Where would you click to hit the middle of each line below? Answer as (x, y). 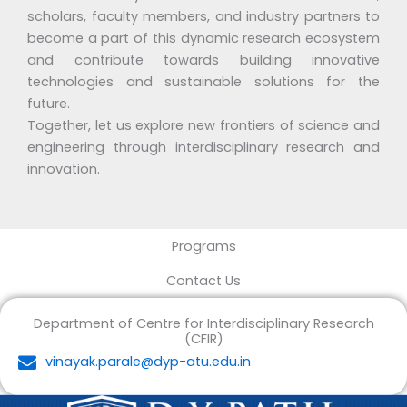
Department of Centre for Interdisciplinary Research (203, 323)
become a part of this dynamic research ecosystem (203, 39)
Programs (203, 246)
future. (49, 104)
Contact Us (203, 280)
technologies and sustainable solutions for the (203, 82)
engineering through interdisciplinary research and (203, 148)
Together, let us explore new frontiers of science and (203, 126)
